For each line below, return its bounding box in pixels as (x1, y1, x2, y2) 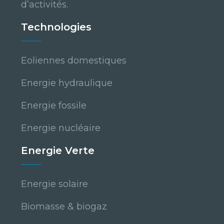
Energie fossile (21, 100, 86, 111)
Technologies (21, 21, 91, 33)
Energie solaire (21, 178, 88, 190)
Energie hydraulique (21, 77, 112, 89)
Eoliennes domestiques (21, 55, 126, 66)
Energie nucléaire (21, 122, 100, 134)
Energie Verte (21, 144, 94, 157)
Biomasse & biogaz (21, 201, 107, 212)
